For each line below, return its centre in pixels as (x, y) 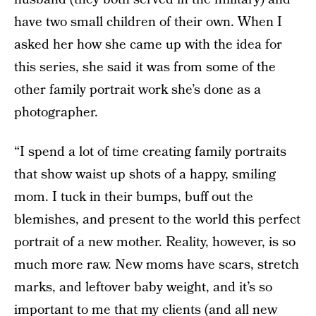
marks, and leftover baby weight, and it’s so (143, 287)
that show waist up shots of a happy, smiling (145, 175)
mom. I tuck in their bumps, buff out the (134, 197)
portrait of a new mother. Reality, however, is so (155, 242)
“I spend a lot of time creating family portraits (150, 152)
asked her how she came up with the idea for (148, 45)
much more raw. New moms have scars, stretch (157, 265)
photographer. (56, 113)
